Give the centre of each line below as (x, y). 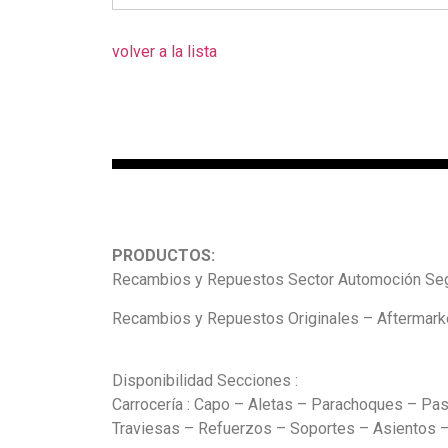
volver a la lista (164, 52)
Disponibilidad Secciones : (205, 381)
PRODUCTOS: (163, 256)
